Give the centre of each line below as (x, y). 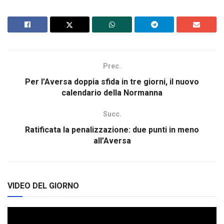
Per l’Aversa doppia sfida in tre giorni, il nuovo (112, 82)
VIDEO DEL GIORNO (43, 186)
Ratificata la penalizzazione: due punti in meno (112, 130)
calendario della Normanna (112, 93)
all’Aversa (112, 141)
